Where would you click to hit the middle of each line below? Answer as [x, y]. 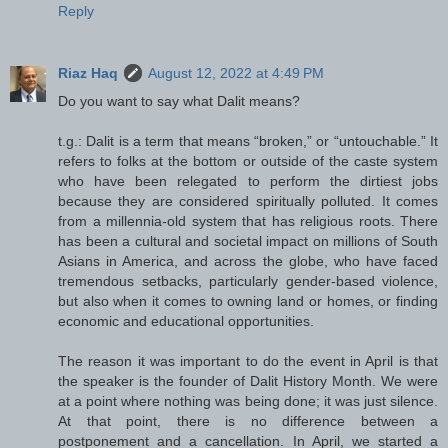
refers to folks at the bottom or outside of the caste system [248, 161]
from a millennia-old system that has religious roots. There [248, 221]
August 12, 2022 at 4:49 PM [236, 73]
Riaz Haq [88, 73]
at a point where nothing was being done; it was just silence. [248, 401]
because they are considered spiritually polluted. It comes [248, 201]
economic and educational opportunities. [186, 321]
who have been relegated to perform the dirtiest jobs [248, 181]
